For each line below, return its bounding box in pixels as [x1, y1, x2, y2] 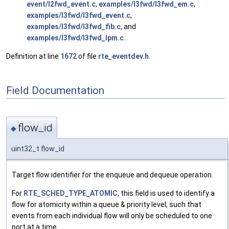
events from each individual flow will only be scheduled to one [12, 211, 212, 220]
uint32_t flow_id [11, 144, 64, 153]
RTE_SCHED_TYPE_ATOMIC [24, 189, 118, 197]
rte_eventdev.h [98, 52, 149, 61]
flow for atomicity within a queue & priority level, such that [12, 200, 201, 209]
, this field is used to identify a [118, 189, 215, 197]
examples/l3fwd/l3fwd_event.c [27, 11, 130, 20]
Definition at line [6, 52, 60, 61]
